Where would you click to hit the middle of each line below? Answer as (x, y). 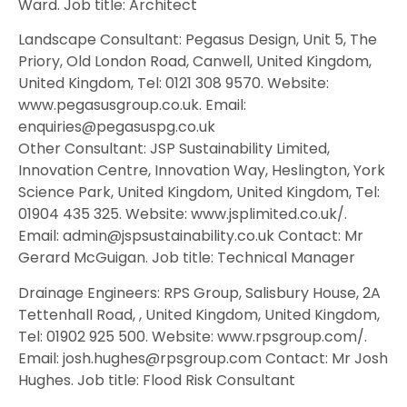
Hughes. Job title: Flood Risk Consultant (157, 380)
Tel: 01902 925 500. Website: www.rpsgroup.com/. (193, 336)
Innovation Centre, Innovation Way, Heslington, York (202, 171)
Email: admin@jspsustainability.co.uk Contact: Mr (191, 236)
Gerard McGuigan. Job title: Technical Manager (187, 258)
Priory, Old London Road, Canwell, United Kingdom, (195, 62)
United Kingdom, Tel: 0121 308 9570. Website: (174, 84)
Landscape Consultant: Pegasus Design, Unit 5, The (198, 40)
